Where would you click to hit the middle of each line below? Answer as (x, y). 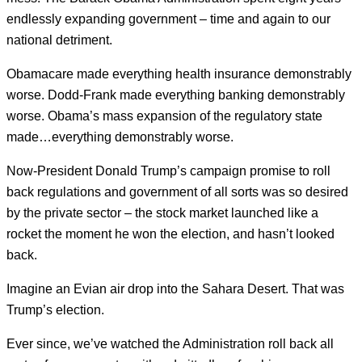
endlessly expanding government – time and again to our (168, 19)
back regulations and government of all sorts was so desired (177, 192)
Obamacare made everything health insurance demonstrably (179, 74)
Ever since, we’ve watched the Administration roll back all (170, 344)
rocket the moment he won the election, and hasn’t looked (170, 234)
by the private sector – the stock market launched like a (162, 213)
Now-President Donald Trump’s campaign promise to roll (168, 171)
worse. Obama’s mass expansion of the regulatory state (164, 116)
